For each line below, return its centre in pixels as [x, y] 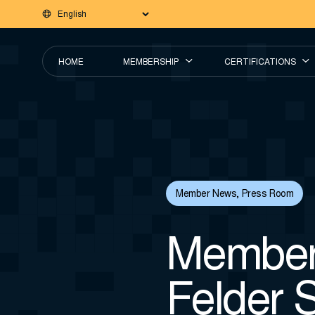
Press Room [268, 195]
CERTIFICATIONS [260, 63]
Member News [206, 195]
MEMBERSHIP [151, 63]
